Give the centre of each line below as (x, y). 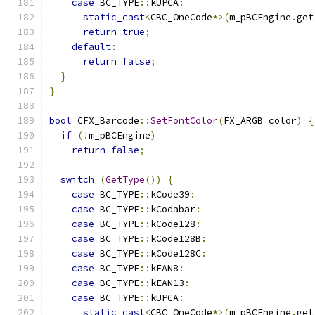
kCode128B (176, 239)
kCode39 (170, 194)
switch (77, 180)
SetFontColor (184, 121)
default (91, 47)
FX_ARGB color (260, 121)
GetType (125, 180)
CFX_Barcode (105, 121)
